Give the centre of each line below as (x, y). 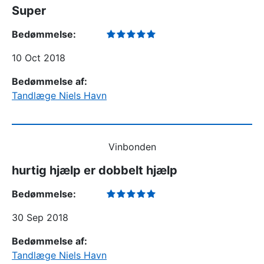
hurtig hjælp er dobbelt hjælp (95, 170)
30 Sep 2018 (40, 217)
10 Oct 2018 (39, 58)
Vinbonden (132, 147)
